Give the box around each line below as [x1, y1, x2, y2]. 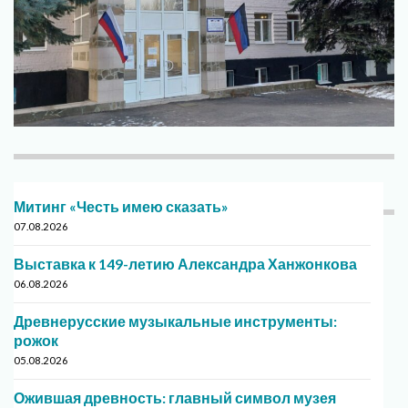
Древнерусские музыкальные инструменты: [14, 312, 337, 331]
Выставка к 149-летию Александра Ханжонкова [14, 255, 357, 273]
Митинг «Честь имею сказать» [14, 198, 229, 216]
